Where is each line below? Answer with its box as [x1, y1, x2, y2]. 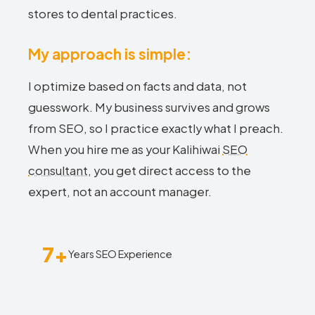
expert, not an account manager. [28, 184, 212, 199]
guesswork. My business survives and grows [28, 100, 270, 115]
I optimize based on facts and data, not [28, 79, 247, 94]
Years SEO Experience [68, 247, 172, 260]
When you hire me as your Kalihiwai [28, 142, 222, 157]
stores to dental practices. [28, 6, 177, 21]
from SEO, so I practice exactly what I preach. [28, 121, 283, 136]
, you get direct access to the [88, 163, 251, 178]
